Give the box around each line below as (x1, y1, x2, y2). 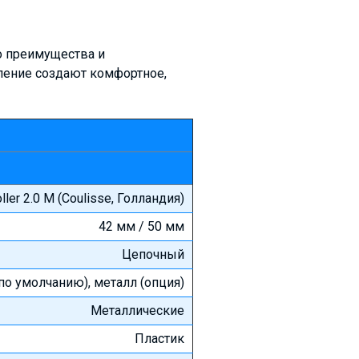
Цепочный (122, 246, 184, 262)
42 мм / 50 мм (99, 218, 184, 234)
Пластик (135, 330, 184, 346)
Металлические (91, 302, 184, 318)
